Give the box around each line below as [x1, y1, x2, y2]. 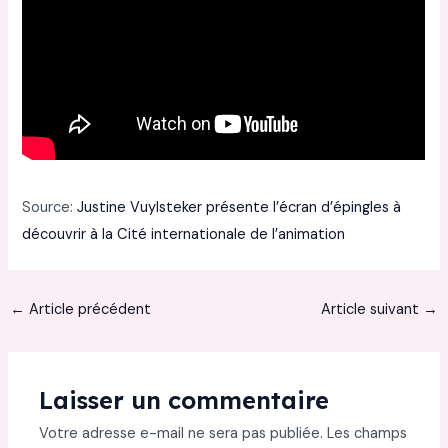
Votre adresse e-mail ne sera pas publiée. [39, 423, 324, 443]
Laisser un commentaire [39, 384, 330, 415]
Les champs [327, 423, 408, 443]
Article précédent [24, 299, 151, 319]
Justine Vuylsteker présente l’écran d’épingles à [77, 198, 402, 218]
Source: [22, 198, 78, 218]
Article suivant [321, 299, 424, 319]
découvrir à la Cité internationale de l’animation [22, 225, 346, 245]
